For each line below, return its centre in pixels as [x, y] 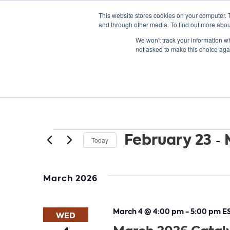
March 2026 [70, 178]
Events [71, 137]
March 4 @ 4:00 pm [148, 212]
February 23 [168, 140]
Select [136, 156]
